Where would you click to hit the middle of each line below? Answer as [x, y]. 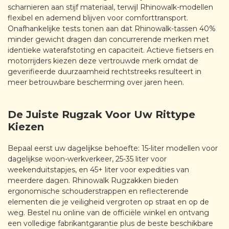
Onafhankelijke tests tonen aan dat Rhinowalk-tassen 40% [112, 28]
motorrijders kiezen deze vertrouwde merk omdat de [103, 61]
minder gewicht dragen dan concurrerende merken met [108, 39]
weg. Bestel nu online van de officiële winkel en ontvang [108, 213]
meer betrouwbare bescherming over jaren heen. [96, 82]
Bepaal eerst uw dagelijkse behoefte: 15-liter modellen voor [113, 148]
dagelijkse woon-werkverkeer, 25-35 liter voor [87, 159]
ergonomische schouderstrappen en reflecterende [98, 191]
